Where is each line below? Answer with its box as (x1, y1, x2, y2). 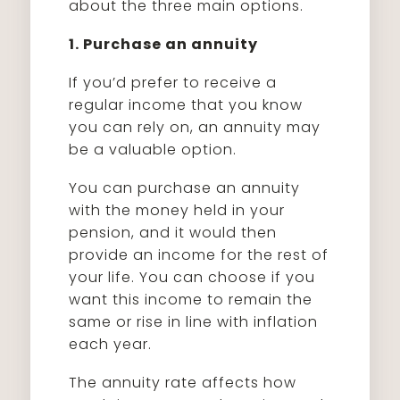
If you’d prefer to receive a (69, 72, 278, 93)
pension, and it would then (69, 222, 278, 243)
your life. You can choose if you (69, 267, 316, 287)
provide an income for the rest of (69, 245, 329, 265)
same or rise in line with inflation (69, 312, 319, 332)
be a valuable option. (69, 139, 237, 160)
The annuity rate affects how (69, 372, 297, 393)
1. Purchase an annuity (69, 34, 259, 54)
